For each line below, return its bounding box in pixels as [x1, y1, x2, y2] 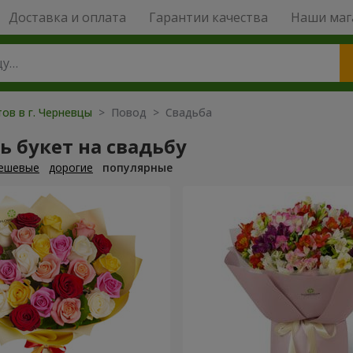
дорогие [49, 160, 93, 175]
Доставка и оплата [8, 9, 126, 26]
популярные [102, 160, 173, 175]
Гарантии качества [148, 9, 268, 26]
